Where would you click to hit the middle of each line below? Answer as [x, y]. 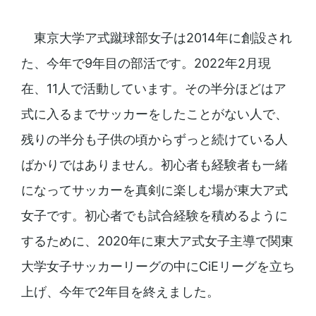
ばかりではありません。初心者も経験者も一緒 [154, 165]
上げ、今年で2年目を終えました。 [120, 292]
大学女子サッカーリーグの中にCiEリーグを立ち [158, 267]
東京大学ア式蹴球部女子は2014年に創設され [156, 38]
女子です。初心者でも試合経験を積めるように [154, 216]
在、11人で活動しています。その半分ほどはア [153, 89]
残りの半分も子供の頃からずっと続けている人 [154, 140]
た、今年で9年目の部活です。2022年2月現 [146, 63]
